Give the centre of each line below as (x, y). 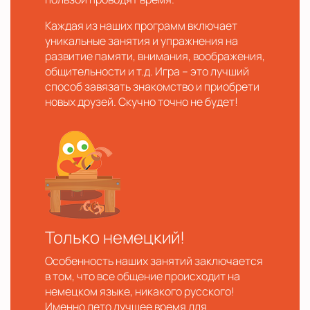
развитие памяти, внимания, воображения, (155, 56)
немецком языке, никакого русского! (140, 291)
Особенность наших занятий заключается (154, 261)
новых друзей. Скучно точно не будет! (142, 102)
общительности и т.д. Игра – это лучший (147, 71)
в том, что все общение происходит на (143, 276)
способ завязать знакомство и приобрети (152, 86)
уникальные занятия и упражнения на (142, 41)
